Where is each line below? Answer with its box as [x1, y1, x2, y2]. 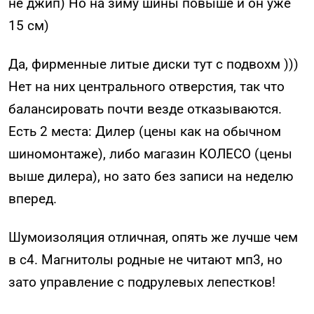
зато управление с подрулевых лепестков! [8, 273, 275, 290]
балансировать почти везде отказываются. [8, 101, 282, 118]
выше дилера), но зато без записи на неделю [8, 168, 294, 185]
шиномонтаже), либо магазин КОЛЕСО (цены [8, 146, 292, 163]
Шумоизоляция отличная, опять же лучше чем [8, 228, 298, 245]
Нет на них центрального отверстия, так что [8, 78, 285, 95]
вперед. [8, 191, 57, 207]
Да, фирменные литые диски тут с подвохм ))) [8, 56, 299, 73]
